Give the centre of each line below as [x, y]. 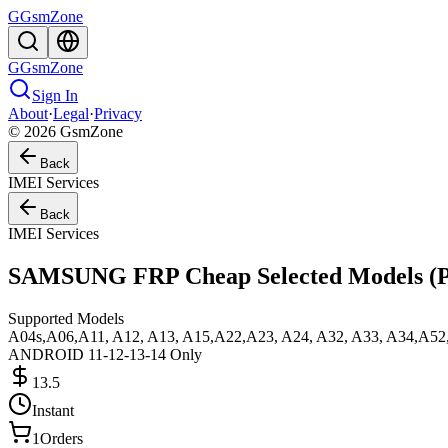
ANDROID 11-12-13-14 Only [105, 354]
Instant [53, 410]
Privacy [118, 113]
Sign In [55, 95]
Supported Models [66, 318]
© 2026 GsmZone [65, 131]
